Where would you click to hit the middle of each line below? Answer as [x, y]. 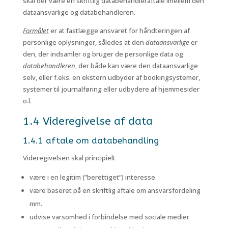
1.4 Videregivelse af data [88, 121]
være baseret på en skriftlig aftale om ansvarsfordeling [115, 190]
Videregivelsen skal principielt [69, 158]
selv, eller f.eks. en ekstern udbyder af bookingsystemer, [111, 77]
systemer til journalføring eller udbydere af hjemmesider [111, 89]
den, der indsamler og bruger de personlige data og [103, 54]
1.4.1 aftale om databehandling [91, 140]
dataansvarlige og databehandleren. [79, 12]
